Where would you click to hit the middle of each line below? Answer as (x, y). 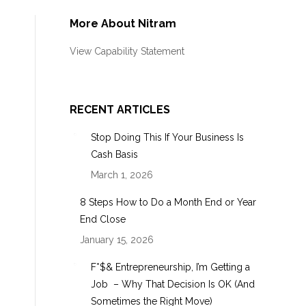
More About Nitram (123, 24)
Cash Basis (114, 154)
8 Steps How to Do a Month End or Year (168, 202)
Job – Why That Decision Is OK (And (173, 284)
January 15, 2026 (117, 240)
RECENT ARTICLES (120, 110)
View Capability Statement (127, 51)
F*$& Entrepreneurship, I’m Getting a (170, 267)
